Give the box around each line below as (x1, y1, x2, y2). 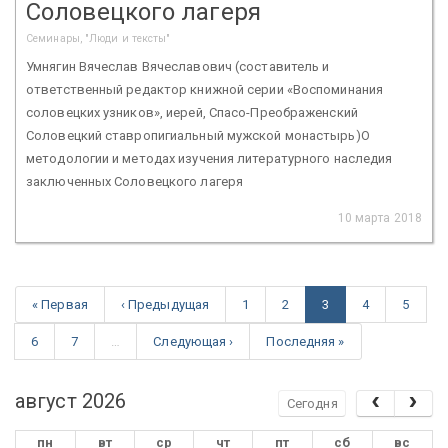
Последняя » (266, 333, 345, 349)
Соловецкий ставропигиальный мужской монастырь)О (26, 127, 370, 143)
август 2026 (15, 388, 127, 413)
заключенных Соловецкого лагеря (26, 173, 243, 189)
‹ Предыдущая (120, 296, 210, 312)
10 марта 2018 (337, 210, 422, 225)
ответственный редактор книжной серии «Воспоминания (26, 81, 383, 97)
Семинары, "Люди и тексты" (26, 31, 171, 45)
